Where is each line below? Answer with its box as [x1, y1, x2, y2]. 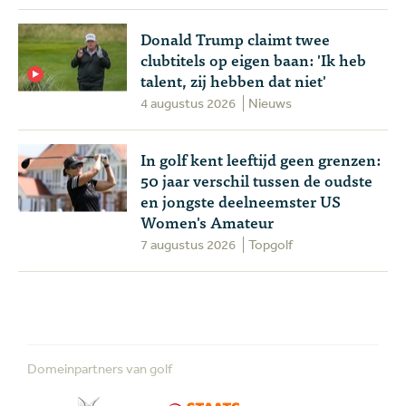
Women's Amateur [140, 208, 274, 234]
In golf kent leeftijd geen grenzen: [140, 146, 381, 171]
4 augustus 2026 [140, 93, 236, 111]
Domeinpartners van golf [27, 359, 172, 377]
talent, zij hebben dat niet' [140, 67, 326, 92]
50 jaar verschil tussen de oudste [140, 167, 372, 192]
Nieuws [248, 93, 292, 111]
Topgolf [248, 235, 293, 253]
